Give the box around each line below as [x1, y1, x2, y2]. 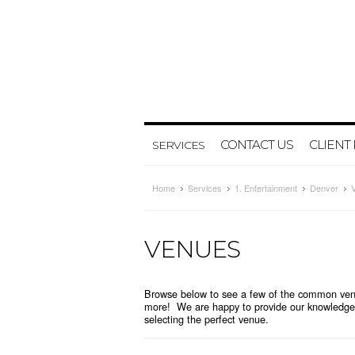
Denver [310, 181, 338, 194]
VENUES [144, 235, 240, 264]
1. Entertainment [235, 181, 297, 194]
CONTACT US [220, 137, 293, 152]
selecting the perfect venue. [144, 311, 269, 326]
